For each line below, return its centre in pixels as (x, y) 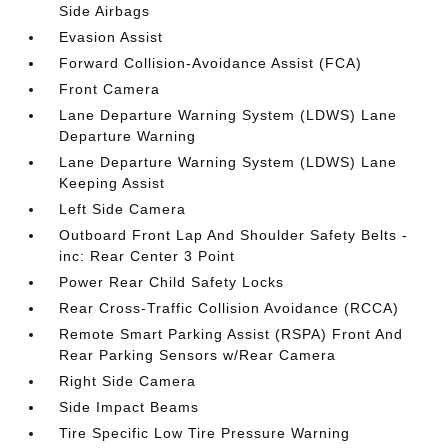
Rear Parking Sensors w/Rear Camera (198, 355)
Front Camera (110, 89)
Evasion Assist (111, 37)
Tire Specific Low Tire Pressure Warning (205, 433)
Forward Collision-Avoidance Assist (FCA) (211, 63)
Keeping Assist (112, 183)
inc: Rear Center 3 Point (147, 256)
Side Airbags (105, 11)
